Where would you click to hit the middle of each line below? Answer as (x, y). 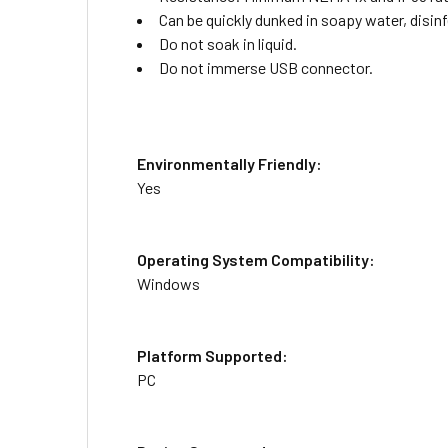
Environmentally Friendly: (229, 163)
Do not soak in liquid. (228, 43)
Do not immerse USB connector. (266, 67)
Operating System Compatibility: (256, 259)
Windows (168, 283)
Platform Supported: (212, 355)
